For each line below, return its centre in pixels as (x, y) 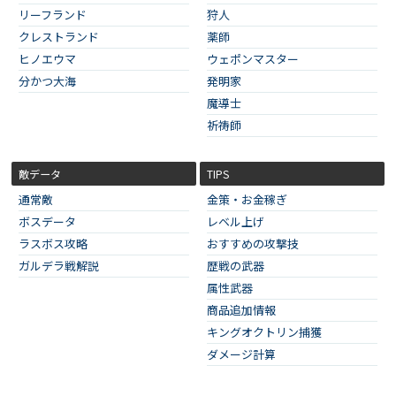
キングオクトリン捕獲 (264, 331)
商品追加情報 (241, 309)
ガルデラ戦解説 (59, 265)
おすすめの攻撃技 (253, 243)
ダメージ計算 (241, 354)
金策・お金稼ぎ (247, 199)
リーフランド (53, 14)
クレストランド (59, 36)
